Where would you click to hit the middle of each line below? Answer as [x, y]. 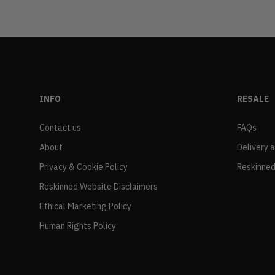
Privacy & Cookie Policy [83, 167]
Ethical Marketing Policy [85, 207]
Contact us [60, 128]
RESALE [253, 99]
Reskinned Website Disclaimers [98, 187]
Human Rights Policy [77, 226]
